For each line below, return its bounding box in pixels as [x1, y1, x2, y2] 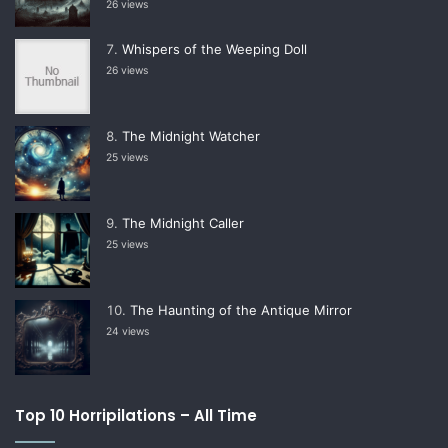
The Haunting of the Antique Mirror [130, 301, 352, 318]
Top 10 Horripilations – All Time [15, 404, 257, 426]
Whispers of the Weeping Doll [122, 40, 307, 57]
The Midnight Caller [122, 214, 244, 231]
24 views [106, 324, 149, 338]
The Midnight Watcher [122, 127, 260, 144]
